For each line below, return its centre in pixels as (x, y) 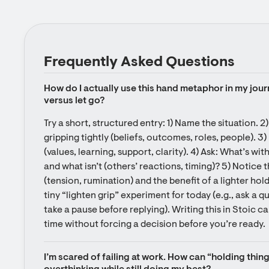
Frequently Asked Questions (139, 62)
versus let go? (74, 101)
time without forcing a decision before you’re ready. (155, 225)
